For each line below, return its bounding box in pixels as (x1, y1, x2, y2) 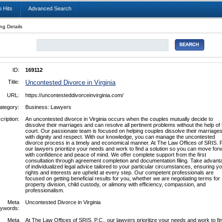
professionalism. (25, 187, 64, 193)
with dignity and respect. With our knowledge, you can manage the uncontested (25, 134, 215, 140)
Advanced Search (28, 5, 71, 11)
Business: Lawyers (25, 104, 71, 110)
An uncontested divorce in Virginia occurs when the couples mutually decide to (25, 116, 213, 122)
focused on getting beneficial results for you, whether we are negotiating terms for (25, 175, 220, 181)
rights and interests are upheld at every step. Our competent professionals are (25, 169, 214, 175)
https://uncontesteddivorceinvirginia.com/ (25, 92, 123, 98)
